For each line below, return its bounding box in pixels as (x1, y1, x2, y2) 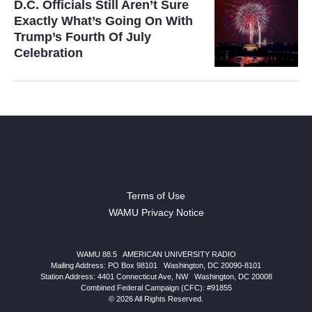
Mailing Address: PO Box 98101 (51, 260, 157, 270)
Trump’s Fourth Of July (14, 29, 151, 44)
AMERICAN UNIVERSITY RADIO (122, 249, 236, 258)
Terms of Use (127, 189, 185, 201)
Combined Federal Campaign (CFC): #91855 (80, 283, 232, 292)
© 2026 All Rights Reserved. (109, 294, 203, 303)
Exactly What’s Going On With (14, 13, 193, 28)
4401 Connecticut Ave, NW (97, 272, 188, 281)
